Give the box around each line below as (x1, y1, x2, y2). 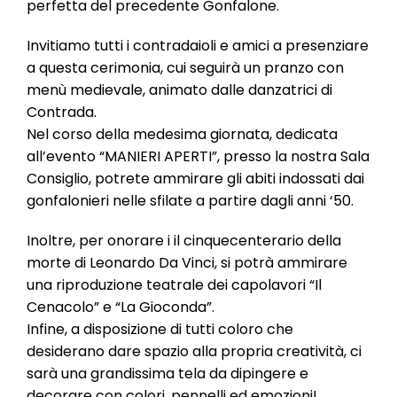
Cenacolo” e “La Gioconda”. (27, 297, 214, 317)
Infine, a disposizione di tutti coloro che (27, 319, 293, 339)
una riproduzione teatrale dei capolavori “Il (27, 275, 322, 295)
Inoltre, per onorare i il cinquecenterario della (27, 230, 341, 251)
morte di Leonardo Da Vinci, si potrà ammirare (27, 253, 347, 273)
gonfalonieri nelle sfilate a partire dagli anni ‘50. (27, 191, 354, 211)
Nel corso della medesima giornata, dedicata (27, 124, 338, 144)
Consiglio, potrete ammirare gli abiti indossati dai (27, 168, 364, 189)
